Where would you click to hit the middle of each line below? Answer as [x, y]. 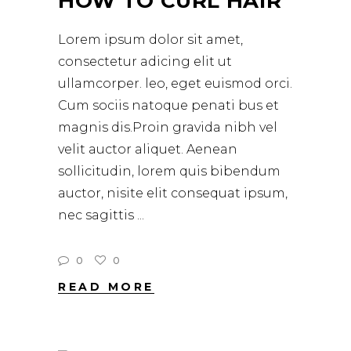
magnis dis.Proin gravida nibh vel [168, 128]
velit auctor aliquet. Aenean [148, 150]
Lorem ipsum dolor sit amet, [150, 40]
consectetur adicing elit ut [145, 62]
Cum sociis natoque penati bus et [168, 106]
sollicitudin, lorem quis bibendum [169, 172]
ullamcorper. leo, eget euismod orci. [175, 84]
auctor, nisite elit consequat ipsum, [173, 194]
